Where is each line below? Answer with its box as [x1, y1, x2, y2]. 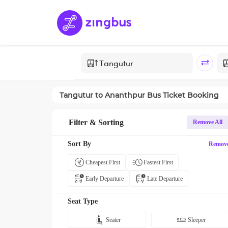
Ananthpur [105, 90, 145, 100]
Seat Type [68, 197, 98, 205]
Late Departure [147, 175, 183, 182]
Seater [106, 216, 121, 223]
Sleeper [188, 216, 206, 223]
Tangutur [60, 90, 93, 100]
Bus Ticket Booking [145, 90, 219, 100]
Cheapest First [85, 159, 120, 166]
